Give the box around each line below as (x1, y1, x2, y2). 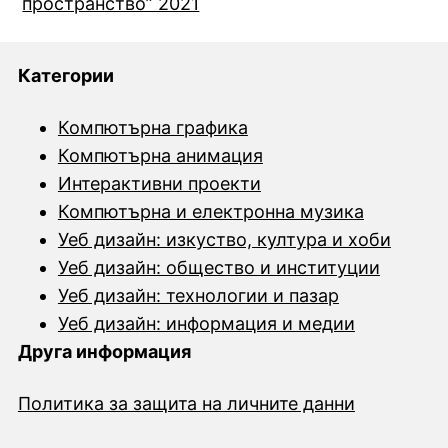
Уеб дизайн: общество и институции (57, 257, 380, 279)
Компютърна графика (57, 117, 248, 139)
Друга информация (17, 341, 191, 363)
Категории (17, 65, 114, 87)
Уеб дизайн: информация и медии (57, 313, 355, 335)
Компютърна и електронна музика (57, 201, 364, 223)
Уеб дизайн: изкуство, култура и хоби (57, 229, 391, 251)
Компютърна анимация (57, 145, 263, 167)
